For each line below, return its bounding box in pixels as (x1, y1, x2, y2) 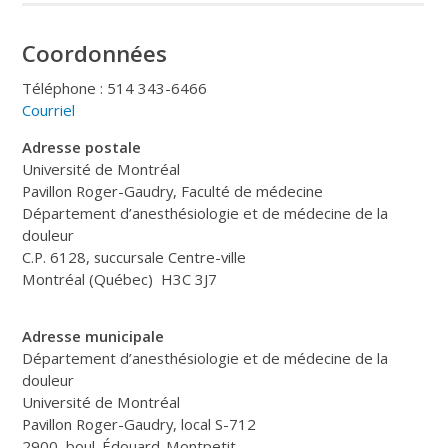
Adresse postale (22, 136, 142, 157)
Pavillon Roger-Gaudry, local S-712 (22, 413, 257, 434)
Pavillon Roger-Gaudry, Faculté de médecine (22, 180, 324, 201)
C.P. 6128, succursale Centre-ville (22, 246, 247, 267)
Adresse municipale (22, 325, 165, 346)
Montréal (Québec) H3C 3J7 (22, 268, 218, 289)
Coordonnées (22, 37, 168, 69)
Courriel (22, 99, 76, 120)
